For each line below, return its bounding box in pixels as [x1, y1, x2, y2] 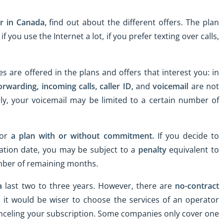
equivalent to [166, 144, 219, 156]
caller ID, [100, 80, 133, 92]
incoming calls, [41, 80, 98, 92]
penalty [138, 144, 166, 156]
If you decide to [154, 130, 220, 142]
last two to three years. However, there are [2, 180, 175, 192]
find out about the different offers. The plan [46, 16, 220, 28]
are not [188, 80, 220, 92]
